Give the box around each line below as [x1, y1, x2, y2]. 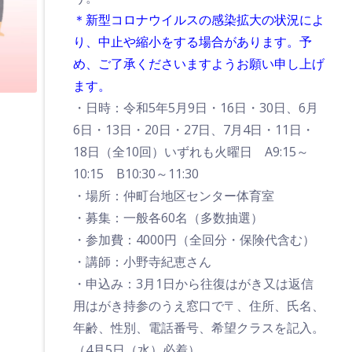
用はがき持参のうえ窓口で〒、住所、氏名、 [72, 297, 324, 314]
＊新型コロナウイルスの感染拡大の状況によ [72, 11, 324, 28]
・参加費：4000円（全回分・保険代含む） [72, 231, 315, 248]
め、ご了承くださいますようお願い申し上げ [72, 55, 324, 72]
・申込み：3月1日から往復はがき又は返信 [72, 275, 313, 292]
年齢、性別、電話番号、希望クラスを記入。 [72, 319, 324, 336]
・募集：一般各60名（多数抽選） [72, 209, 263, 226]
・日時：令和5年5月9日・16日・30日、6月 [72, 99, 318, 116]
